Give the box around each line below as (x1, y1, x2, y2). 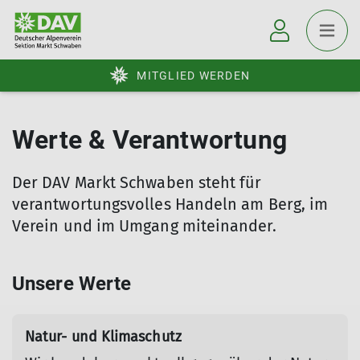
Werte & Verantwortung (12, 125, 287, 156)
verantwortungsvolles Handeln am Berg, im (12, 194, 329, 214)
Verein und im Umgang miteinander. (12, 215, 276, 235)
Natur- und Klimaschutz (25, 327, 182, 346)
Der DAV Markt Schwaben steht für (12, 172, 262, 192)
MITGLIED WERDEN (137, 69, 250, 82)
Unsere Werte (12, 272, 132, 295)
